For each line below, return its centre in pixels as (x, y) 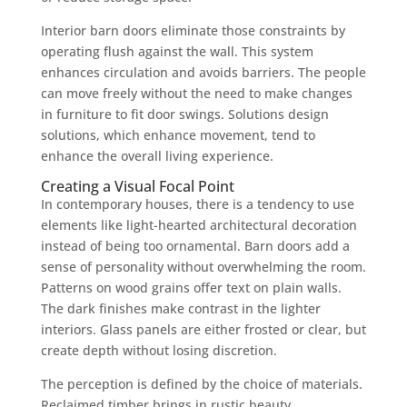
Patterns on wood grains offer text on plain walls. (191, 287)
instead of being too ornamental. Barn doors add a (195, 245)
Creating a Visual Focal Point (137, 186)
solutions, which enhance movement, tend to (178, 134)
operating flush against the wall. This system (177, 51)
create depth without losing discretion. (159, 350)
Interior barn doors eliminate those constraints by (193, 30)
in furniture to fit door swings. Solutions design (184, 114)
